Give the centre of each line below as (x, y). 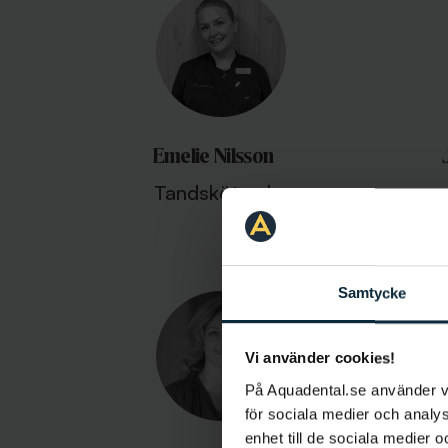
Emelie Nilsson (213, 156)
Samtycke (372, 293)
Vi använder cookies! (320, 358)
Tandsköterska (220, 192)
